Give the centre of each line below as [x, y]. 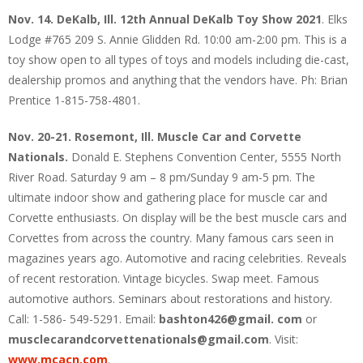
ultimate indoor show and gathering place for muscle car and [168, 198]
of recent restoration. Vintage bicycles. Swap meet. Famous [164, 279]
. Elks [335, 19]
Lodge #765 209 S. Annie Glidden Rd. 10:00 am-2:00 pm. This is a [177, 40]
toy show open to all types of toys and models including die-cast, [179, 60]
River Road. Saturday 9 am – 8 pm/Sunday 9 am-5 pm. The [162, 177]
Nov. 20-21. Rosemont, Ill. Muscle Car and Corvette [155, 137]
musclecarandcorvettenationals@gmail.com [139, 340]
